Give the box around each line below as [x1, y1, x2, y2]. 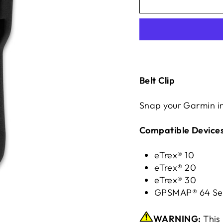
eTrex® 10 [154, 149, 195, 161]
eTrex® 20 [154, 162, 197, 173]
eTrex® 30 [154, 174, 197, 186]
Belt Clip [139, 75, 175, 86]
